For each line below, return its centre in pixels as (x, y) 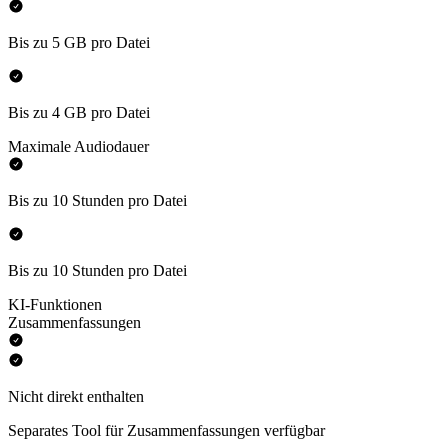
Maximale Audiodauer (78, 147)
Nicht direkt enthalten (76, 397)
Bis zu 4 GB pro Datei (79, 113)
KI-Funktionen (55, 305)
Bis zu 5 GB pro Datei (79, 43)
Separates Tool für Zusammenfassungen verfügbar (166, 431)
